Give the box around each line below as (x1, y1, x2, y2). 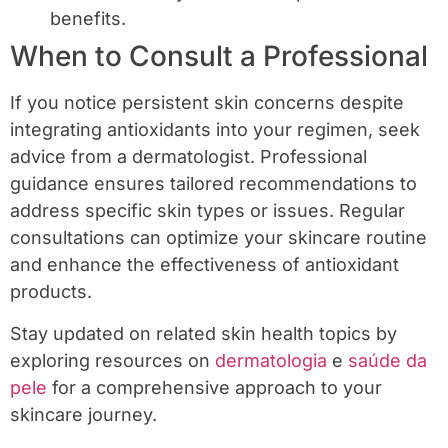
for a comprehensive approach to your (47, 376, 382, 398)
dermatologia (215, 349, 327, 371)
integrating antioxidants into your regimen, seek (10, 119, 420, 141)
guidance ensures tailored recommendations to (10, 173, 417, 195)
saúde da (348, 349, 427, 371)
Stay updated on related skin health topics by (10, 322, 397, 344)
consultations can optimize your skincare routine (10, 227, 427, 249)
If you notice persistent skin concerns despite (10, 92, 404, 114)
